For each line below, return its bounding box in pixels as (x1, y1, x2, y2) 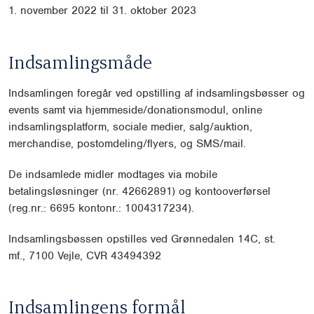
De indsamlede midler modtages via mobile (8, 167, 217, 182)
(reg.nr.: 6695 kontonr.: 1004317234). (8, 200, 194, 215)
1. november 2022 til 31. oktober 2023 (8, 4, 196, 18)
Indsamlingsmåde (8, 50, 152, 73)
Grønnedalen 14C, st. (171, 231, 275, 246)
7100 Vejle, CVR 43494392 (29, 248, 161, 263)
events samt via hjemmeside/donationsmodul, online (8, 102, 262, 117)
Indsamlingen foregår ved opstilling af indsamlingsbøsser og (8, 86, 305, 100)
